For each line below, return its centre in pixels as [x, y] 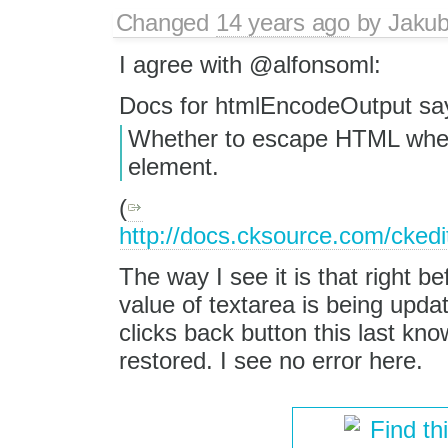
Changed [165, 22]
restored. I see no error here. [271, 361]
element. [173, 167]
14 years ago [282, 22]
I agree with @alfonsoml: [250, 64]
